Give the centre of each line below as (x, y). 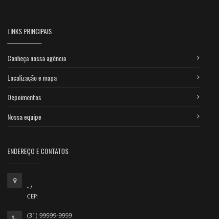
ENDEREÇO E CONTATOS (38, 151)
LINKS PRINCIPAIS (30, 31)
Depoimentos (24, 97)
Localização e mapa (32, 77)
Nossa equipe (24, 116)
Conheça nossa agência (37, 58)
